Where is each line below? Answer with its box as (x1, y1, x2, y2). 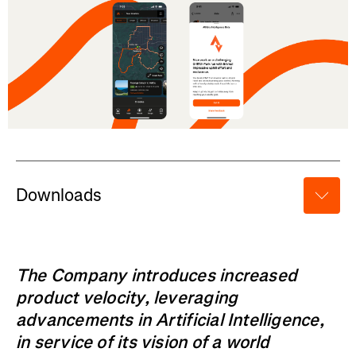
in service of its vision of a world (16, 330, 270, 354)
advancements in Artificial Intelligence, (16, 308, 324, 331)
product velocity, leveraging (16, 285, 238, 309)
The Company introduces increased (16, 263, 298, 287)
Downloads (16, 184, 102, 207)
